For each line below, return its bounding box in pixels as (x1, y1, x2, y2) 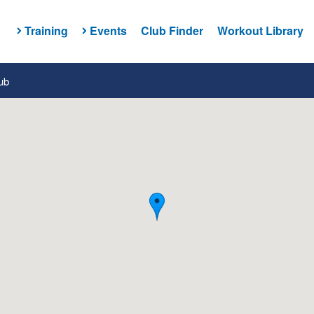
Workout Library (217, 22, 303, 39)
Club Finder (140, 22, 203, 39)
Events (89, 22, 127, 39)
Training (24, 22, 68, 39)
